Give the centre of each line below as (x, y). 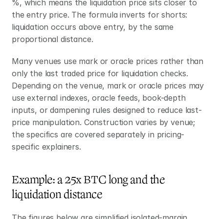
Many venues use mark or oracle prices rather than (108, 61)
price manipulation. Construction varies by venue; (104, 122)
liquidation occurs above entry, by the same (93, 27)
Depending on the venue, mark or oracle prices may (108, 86)
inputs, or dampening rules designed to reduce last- (107, 110)
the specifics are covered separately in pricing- (98, 134)
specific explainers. (46, 147)
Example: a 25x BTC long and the (88, 180)
